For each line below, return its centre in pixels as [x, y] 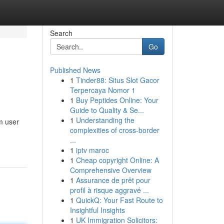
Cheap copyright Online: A [117, 160]
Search [61, 33]
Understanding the [105, 120]
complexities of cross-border [114, 130]
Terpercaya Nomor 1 [102, 90]
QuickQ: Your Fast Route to [119, 200]
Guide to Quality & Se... [107, 110]
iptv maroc [92, 150]
